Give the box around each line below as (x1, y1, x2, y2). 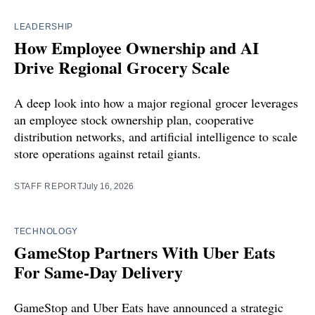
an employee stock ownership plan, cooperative (14, 110, 254, 128)
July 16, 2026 (82, 181, 134, 191)
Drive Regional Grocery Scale (14, 54, 230, 79)
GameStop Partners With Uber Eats (14, 239, 275, 264)
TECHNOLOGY (14, 226, 78, 236)
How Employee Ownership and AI (14, 34, 259, 60)
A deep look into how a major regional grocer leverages (14, 94, 298, 111)
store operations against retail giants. (14, 144, 201, 162)
